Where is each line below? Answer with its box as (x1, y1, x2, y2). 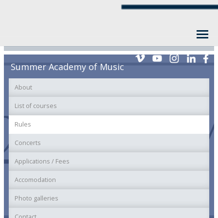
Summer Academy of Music (11, 61, 125, 73)
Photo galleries (15, 194, 58, 203)
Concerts (15, 139, 41, 147)
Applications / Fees (15, 157, 70, 166)
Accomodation (15, 176, 56, 184)
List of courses (15, 102, 57, 110)
